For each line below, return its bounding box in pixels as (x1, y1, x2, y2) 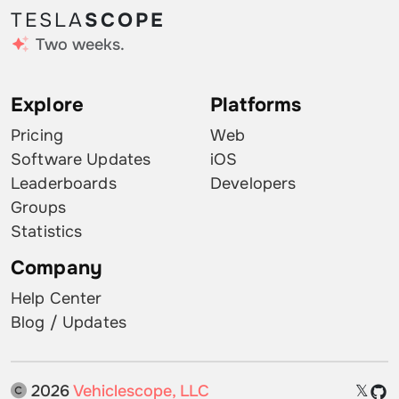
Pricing (11, 126, 63, 146)
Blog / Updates (11, 313, 126, 333)
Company (11, 256, 102, 281)
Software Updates (11, 150, 151, 170)
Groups (11, 198, 66, 218)
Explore (11, 93, 84, 118)
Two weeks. (30, 35, 125, 55)
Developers (210, 174, 297, 194)
